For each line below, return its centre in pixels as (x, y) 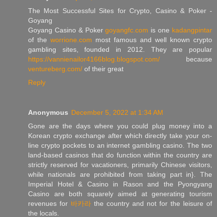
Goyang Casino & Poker (67, 30)
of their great (103, 69)
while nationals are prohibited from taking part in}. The (120, 175)
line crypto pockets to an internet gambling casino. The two (120, 146)
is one (160, 30)
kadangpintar (192, 30)
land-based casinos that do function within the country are (120, 155)
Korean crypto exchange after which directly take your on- (120, 136)
